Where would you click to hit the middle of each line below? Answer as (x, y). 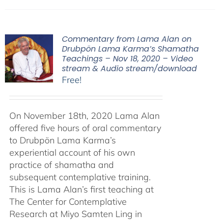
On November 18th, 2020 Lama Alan (84, 115)
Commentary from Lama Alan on (126, 39)
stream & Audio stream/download (129, 68)
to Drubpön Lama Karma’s (62, 140)
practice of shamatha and (61, 165)
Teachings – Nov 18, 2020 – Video (127, 58)
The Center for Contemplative (68, 201)
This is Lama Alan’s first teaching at (81, 189)
